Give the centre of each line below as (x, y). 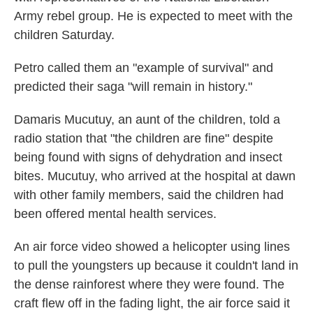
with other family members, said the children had (149, 195)
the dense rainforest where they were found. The (149, 284)
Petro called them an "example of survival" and (144, 68)
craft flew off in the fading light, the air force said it (152, 303)
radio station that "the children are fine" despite (144, 138)
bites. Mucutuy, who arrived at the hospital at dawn (155, 176)
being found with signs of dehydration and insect (148, 157)
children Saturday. (64, 35)
